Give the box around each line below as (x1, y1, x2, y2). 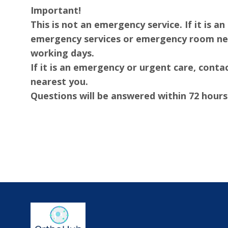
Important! (31, 4, 81, 16)
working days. (31, 46, 94, 59)
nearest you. (31, 75, 88, 88)
